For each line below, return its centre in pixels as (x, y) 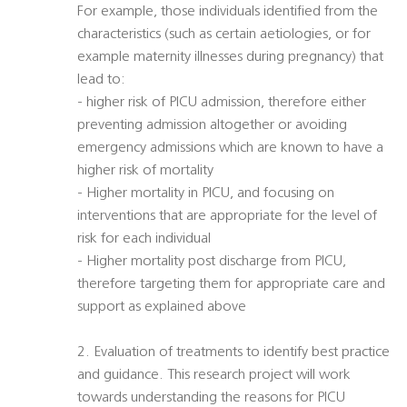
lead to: (101, 80)
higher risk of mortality (145, 171)
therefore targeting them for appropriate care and (231, 285)
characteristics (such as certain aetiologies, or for (224, 35)
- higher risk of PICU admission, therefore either (222, 103)
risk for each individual (144, 239)
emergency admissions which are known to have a (230, 149)
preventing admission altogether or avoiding (212, 126)
